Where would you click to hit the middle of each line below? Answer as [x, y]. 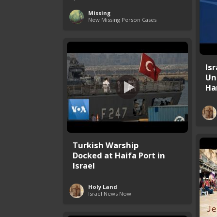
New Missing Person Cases [122, 19]
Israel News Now [110, 193]
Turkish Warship [106, 145]
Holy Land [103, 186]
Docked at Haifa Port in [119, 155]
